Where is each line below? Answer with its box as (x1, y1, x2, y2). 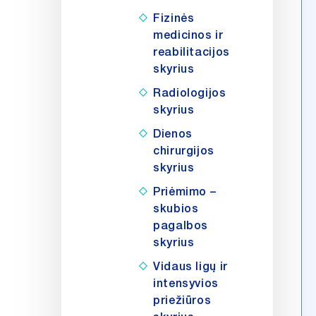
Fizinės (153, 11, 195, 25)
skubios (153, 202, 199, 216)
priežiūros (153, 293, 212, 308)
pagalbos (153, 219, 209, 233)
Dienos (153, 127, 193, 141)
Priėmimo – (153, 185, 217, 199)
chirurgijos (153, 144, 215, 158)
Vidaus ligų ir (153, 260, 228, 274)
